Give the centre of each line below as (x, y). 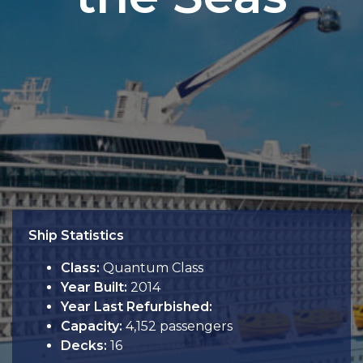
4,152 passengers (177, 326)
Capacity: (92, 326)
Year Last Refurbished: (137, 307)
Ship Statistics (76, 235)
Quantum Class (152, 268)
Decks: (84, 346)
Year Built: (94, 287)
